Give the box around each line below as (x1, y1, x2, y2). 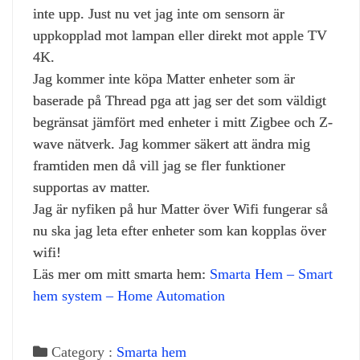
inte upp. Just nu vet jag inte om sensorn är (33, 5, 284, 22)
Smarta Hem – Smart (210, 265, 333, 282)
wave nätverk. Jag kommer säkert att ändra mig (33, 135, 310, 152)
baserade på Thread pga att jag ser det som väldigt (33, 92, 326, 108)
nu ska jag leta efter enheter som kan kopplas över (33, 222, 326, 239)
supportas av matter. (33, 178, 150, 195)
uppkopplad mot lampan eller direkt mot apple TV (33, 27, 327, 43)
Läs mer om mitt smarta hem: (33, 265, 210, 282)
